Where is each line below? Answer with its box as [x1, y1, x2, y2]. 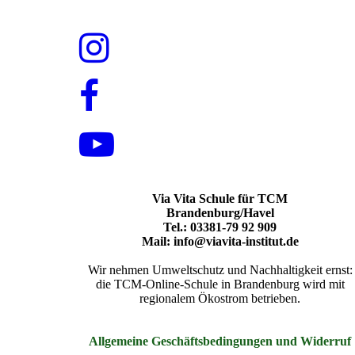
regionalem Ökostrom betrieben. [139, 291, 300, 305]
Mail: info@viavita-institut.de [141, 234, 299, 248]
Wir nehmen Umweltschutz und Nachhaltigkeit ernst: [87, 262, 353, 277]
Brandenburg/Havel [166, 205, 274, 219]
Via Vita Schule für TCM [152, 191, 288, 205]
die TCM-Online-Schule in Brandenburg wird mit [95, 277, 345, 291]
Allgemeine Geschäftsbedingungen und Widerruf [89, 334, 351, 348]
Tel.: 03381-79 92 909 [163, 219, 277, 234]
